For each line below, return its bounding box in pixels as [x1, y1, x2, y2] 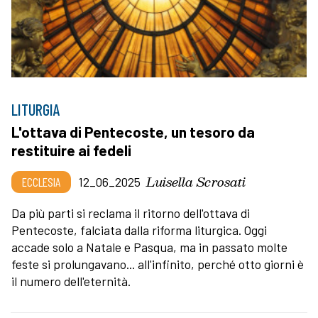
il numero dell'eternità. [11, 273, 131, 289]
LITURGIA [11, 99, 60, 119]
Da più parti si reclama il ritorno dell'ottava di [11, 204, 250, 221]
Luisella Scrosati [146, 170, 246, 192]
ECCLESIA [22, 173, 60, 190]
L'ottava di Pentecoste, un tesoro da [11, 122, 255, 141]
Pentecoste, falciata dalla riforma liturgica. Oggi [11, 221, 267, 238]
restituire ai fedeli [11, 141, 131, 159]
